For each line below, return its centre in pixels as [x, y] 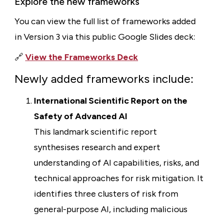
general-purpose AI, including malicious [111, 209]
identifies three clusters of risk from [106, 194]
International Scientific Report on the [111, 101]
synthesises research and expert [97, 147]
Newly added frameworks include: [104, 79]
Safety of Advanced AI [81, 116]
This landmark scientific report [95, 132]
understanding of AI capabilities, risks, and [116, 163]
